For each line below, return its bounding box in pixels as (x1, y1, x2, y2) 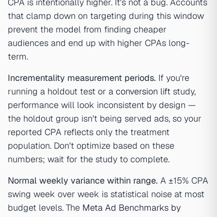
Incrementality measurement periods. (8, 72, 156, 83)
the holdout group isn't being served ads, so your (8, 113, 201, 124)
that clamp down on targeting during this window (8, 10, 204, 21)
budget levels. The (8, 202, 82, 213)
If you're (156, 72, 189, 83)
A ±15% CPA (158, 175, 208, 186)
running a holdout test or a (8, 86, 116, 97)
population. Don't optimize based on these (8, 140, 174, 151)
